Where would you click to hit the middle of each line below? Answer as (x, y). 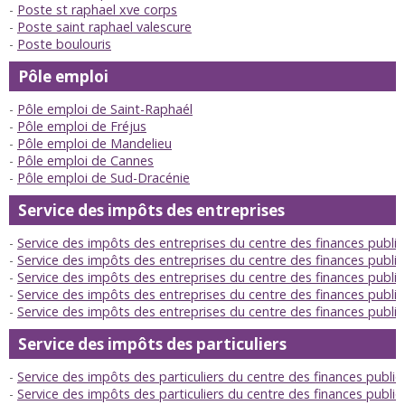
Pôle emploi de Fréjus (82, 127)
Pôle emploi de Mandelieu (94, 144)
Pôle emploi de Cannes (85, 161)
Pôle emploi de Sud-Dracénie (104, 178)
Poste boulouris (64, 44)
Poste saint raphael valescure (104, 27)
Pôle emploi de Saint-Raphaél (105, 109)
